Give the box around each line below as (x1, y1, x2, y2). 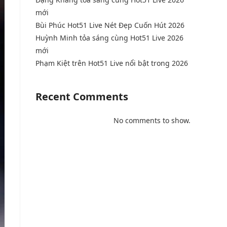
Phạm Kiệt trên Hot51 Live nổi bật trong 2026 (35, 58, 188, 68)
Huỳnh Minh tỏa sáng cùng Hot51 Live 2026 (35, 33, 183, 43)
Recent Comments (35, 90, 128, 103)
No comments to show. (113, 116, 191, 125)
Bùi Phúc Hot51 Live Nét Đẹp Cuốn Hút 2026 (35, 20, 184, 30)
